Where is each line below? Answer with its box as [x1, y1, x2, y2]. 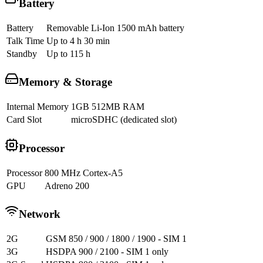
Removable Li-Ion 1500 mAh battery [46, 22, 184, 33]
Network [19, 208, 60, 221]
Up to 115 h [46, 48, 90, 59]
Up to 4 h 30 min [46, 35, 110, 46]
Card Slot [6, 114, 42, 125]
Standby [6, 48, 37, 59]
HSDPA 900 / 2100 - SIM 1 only [46, 247, 168, 257]
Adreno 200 [45, 180, 89, 191]
